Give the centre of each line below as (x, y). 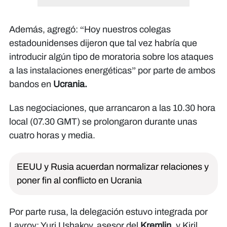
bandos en (31, 84)
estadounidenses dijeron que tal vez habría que (103, 43)
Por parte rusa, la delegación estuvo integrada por (108, 212)
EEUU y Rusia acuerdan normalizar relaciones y (113, 166)
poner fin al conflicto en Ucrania (79, 180)
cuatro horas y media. (52, 135)
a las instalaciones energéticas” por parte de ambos (112, 70)
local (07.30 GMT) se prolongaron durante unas (103, 121)
